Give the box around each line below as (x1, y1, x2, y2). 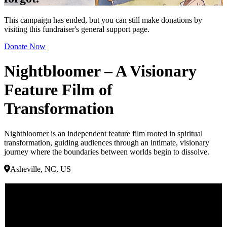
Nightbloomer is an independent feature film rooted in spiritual (4, 129, 203, 138)
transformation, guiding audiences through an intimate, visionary (4, 138, 209, 147)
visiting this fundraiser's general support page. (4, 24, 149, 33)
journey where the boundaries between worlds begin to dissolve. (4, 147, 209, 156)
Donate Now (4, 42, 46, 51)
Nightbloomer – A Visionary (4, 62, 197, 81)
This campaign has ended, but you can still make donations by (4, 15, 202, 24)
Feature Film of (4, 81, 112, 99)
